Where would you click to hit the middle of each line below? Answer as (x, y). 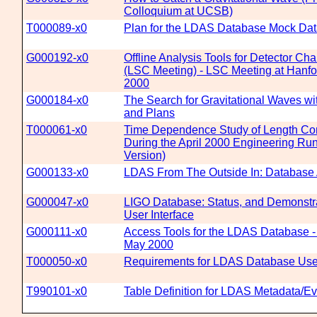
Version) (145, 155)
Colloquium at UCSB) (178, 11)
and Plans (149, 113)
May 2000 (149, 244)
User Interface (159, 215)
